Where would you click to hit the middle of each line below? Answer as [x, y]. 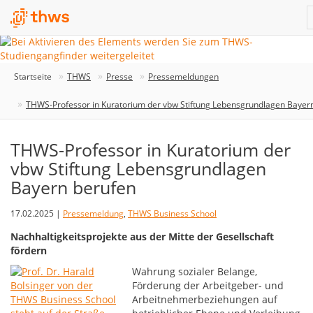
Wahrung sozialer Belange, [195, 271]
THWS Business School [172, 213]
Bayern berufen [73, 187]
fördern [29, 250]
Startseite [33, 77]
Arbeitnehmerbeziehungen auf [205, 299]
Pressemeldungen [183, 77]
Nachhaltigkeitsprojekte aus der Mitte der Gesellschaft [142, 236]
